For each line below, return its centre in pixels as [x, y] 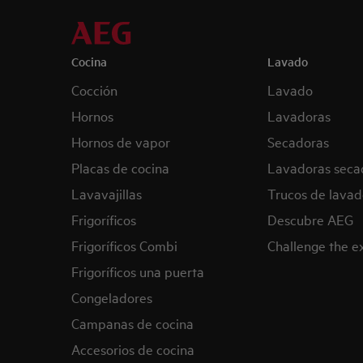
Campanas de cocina [132, 323]
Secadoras [298, 141]
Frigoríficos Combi [124, 245]
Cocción [94, 90]
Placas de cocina [120, 167]
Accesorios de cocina [133, 349]
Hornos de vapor [121, 141]
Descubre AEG [310, 219]
